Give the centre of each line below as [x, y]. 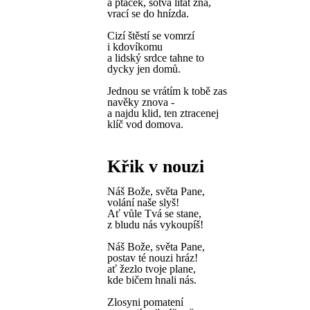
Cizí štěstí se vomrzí [151, 36]
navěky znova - [141, 102]
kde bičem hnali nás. [152, 280]
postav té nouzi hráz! [153, 258]
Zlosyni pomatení [145, 302]
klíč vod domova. [145, 124]
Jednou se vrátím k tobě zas [167, 91]
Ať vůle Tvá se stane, [154, 213]
